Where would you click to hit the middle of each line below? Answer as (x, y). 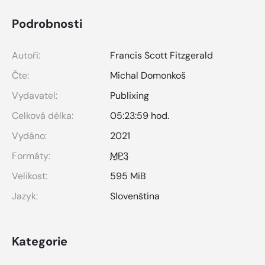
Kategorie (40, 241)
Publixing (130, 95)
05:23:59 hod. (140, 115)
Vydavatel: (35, 95)
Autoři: (26, 55)
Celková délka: (43, 115)
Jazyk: (25, 196)
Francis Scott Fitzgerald (161, 55)
